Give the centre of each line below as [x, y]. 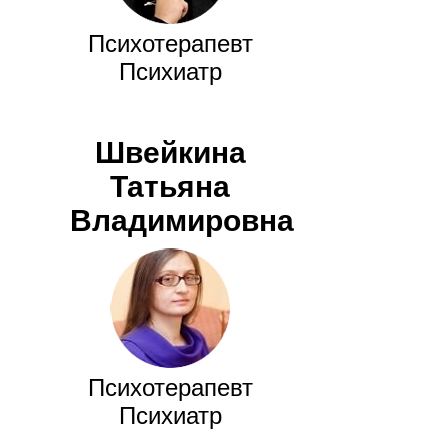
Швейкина [170, 153]
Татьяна [170, 187]
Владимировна [182, 221]
